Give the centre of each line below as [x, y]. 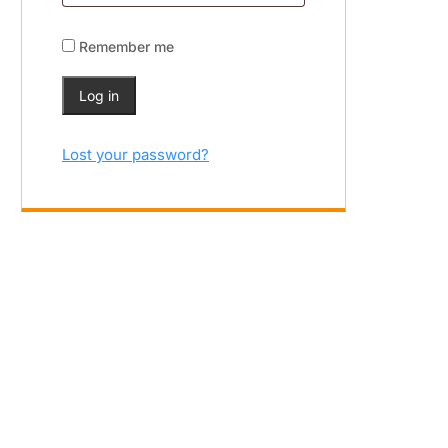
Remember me [126, 47]
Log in [99, 96]
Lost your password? [135, 155]
